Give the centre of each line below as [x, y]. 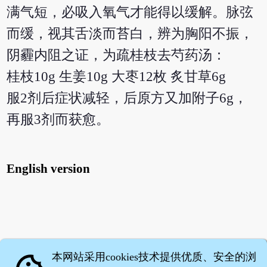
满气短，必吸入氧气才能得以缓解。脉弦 [130, 12]
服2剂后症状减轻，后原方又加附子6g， [127, 98]
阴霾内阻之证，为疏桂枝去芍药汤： [117, 55]
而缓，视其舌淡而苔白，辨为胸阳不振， [130, 33]
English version [49, 168]
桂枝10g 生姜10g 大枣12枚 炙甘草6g [117, 76]
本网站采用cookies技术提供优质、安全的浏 [154, 257]
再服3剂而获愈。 [58, 119]
